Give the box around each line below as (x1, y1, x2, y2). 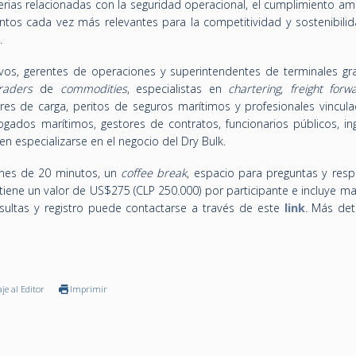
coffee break (121, 165, 188, 180)
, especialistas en (126, 81, 229, 96)
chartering (228, 81, 281, 96)
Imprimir (70, 283, 107, 295)
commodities (60, 81, 127, 96)
